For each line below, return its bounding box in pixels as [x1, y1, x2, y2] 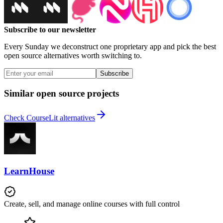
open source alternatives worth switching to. [4, 51, 142, 60]
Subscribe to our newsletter [4, 25, 96, 34]
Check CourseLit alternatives [4, 113, 95, 122]
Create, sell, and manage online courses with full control [4, 200, 180, 209]
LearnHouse [4, 165, 54, 176]
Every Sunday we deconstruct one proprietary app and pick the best [4, 42, 216, 51]
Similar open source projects [4, 88, 119, 99]
